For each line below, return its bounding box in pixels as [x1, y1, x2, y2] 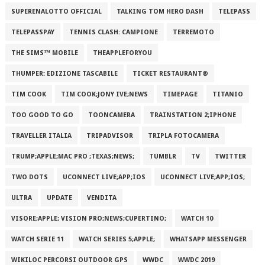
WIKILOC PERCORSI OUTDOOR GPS [11, 256, 128, 264]
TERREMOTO [172, 28, 214, 36]
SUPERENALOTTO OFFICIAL [11, 8, 102, 15]
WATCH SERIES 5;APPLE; [78, 235, 155, 243]
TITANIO [212, 91, 243, 98]
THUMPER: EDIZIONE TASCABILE [11, 70, 118, 77]
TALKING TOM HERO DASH [116, 8, 203, 15]
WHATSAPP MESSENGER [169, 235, 247, 243]
